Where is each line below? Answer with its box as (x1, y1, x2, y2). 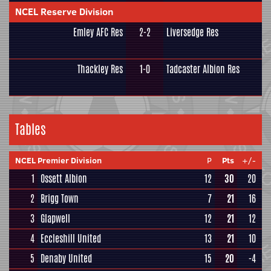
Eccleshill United (41, 232, 101, 246)
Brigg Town (41, 192, 79, 206)
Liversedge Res (166, 25, 218, 39)
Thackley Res (77, 62, 123, 76)
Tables (15, 120, 46, 139)
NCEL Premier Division (15, 154, 102, 166)
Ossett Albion (41, 172, 87, 186)
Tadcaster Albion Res (166, 62, 240, 76)
